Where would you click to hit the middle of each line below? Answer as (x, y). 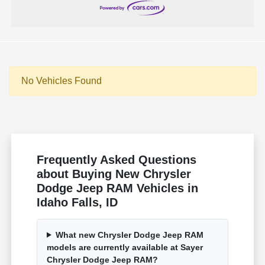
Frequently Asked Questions (117, 159)
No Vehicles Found (62, 80)
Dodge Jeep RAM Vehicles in (118, 188)
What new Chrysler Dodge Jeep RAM (129, 235)
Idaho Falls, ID (77, 202)
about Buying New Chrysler (114, 174)
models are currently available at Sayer (125, 247)
